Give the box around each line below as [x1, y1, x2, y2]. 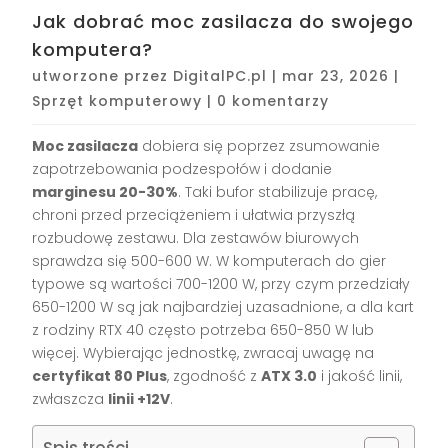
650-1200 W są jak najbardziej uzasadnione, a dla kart [32, 297, 415, 318]
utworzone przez [32, 66, 174, 87]
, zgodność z [167, 366, 262, 387]
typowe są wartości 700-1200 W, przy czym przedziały [32, 274, 411, 295]
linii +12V [108, 389, 171, 410]
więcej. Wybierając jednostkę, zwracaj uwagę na [32, 343, 375, 364]
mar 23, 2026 [282, 66, 390, 87]
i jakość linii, [317, 366, 403, 387]
